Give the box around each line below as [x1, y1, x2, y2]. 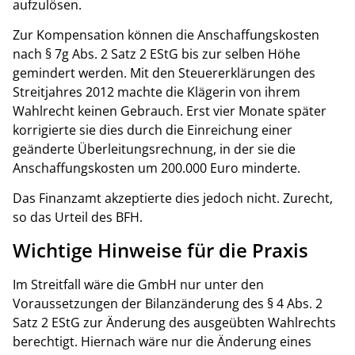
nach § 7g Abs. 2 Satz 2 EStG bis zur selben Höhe [13, 44, 300, 63]
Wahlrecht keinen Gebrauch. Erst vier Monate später [13, 101, 326, 120]
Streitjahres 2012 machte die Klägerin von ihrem [13, 82, 300, 101]
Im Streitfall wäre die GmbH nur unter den [13, 275, 264, 293]
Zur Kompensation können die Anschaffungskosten [13, 25, 319, 44]
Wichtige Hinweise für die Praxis [13, 236, 308, 263]
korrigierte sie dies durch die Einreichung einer [13, 120, 292, 139]
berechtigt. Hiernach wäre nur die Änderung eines [13, 332, 311, 350]
